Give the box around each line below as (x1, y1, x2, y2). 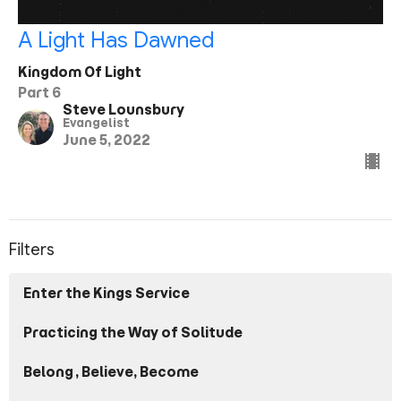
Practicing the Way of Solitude (23, 323, 243, 341)
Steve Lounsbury (63, 101, 184, 118)
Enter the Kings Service (23, 284, 190, 302)
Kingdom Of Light (18, 64, 141, 81)
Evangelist (63, 115, 130, 131)
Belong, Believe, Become (23, 363, 199, 380)
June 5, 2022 (63, 132, 150, 149)
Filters (9, 240, 55, 260)
